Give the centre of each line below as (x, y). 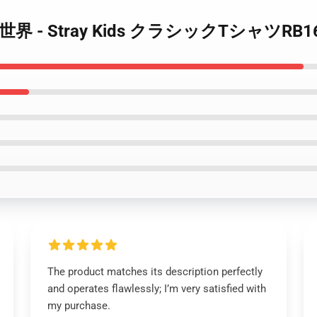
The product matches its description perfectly (155, 272)
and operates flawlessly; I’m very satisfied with (156, 289)
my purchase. (79, 306)
